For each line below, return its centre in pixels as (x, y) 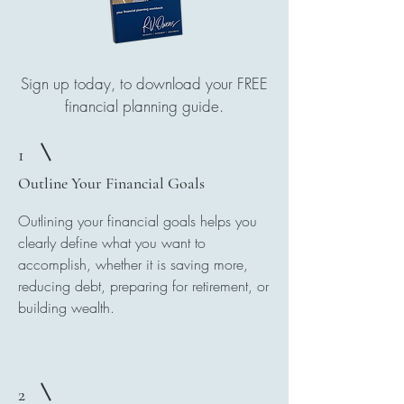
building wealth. (66, 308)
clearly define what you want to (112, 243)
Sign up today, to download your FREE (144, 83)
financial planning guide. (144, 106)
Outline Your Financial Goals (111, 183)
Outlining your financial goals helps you (138, 221)
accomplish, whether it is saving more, (133, 264)
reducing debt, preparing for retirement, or (143, 286)
